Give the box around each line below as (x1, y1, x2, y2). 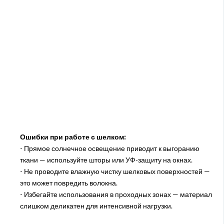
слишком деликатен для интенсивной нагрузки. (19, 201, 172, 210)
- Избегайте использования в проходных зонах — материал (19, 190, 212, 199)
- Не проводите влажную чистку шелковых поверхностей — (19, 167, 210, 176)
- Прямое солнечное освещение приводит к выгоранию (19, 144, 199, 153)
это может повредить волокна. (19, 178, 117, 187)
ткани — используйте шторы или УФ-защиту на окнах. (19, 155, 192, 164)
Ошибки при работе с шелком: (19, 132, 126, 141)
